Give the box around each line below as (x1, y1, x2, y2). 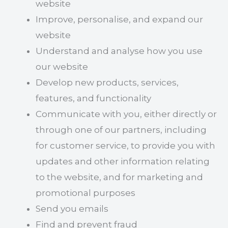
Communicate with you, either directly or (36, 109, 217, 119)
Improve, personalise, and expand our (36, 14, 204, 24)
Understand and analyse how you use (36, 46, 203, 56)
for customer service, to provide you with (36, 140, 216, 151)
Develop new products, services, (36, 77, 179, 88)
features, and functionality (36, 93, 152, 103)
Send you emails (36, 204, 109, 214)
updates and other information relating (36, 156, 210, 166)
